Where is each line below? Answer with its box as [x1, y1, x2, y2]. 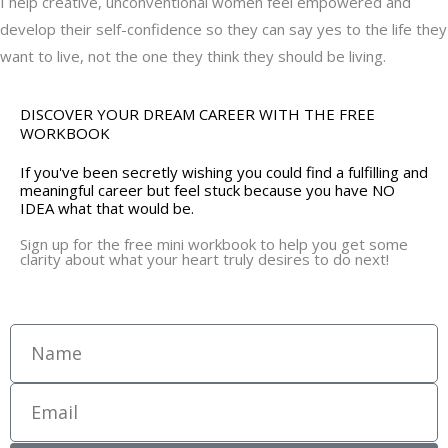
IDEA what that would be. [20, 197, 194, 218]
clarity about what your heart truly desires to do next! [20, 248, 389, 269]
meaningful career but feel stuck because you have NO [20, 179, 395, 200]
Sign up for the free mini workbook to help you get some [20, 233, 408, 254]
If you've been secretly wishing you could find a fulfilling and [20, 161, 428, 182]
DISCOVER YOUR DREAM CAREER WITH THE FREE [20, 103, 375, 124]
